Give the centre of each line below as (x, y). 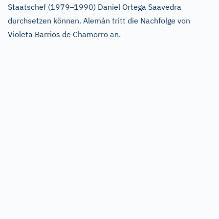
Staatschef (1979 (39, 7)
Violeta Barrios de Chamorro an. (64, 34)
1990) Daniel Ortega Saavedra (128, 7)
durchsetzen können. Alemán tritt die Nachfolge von (99, 21)
